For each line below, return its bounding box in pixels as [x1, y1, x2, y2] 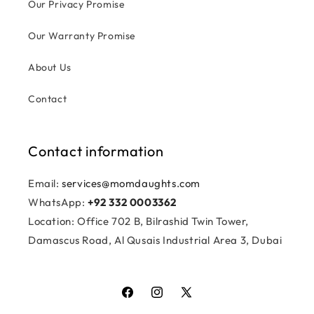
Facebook [120, 293, 167, 306]
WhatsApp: [28, 196, 88, 209]
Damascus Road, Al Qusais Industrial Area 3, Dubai [28, 233, 282, 247]
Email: [28, 177, 62, 190]
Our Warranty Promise [28, 29, 136, 42]
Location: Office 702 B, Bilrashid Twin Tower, [28, 214, 250, 228]
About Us [28, 61, 71, 74]
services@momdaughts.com [62, 177, 201, 190]
